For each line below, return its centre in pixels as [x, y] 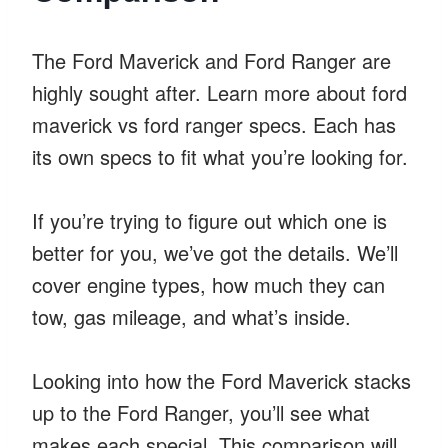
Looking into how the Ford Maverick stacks [221, 380]
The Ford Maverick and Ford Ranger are [211, 60]
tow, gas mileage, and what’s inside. [191, 316]
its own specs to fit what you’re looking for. [220, 156]
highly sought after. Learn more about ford [219, 92]
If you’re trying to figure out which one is [209, 220]
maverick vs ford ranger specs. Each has [214, 124]
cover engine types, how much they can [208, 284]
